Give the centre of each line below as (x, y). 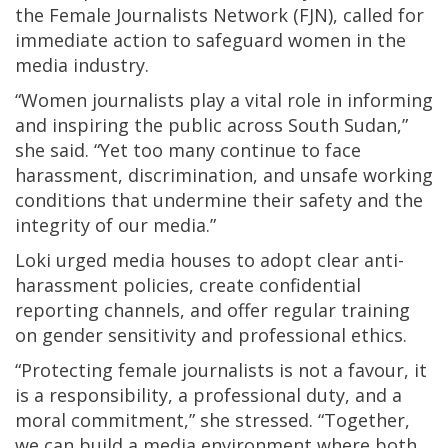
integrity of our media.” (115, 225)
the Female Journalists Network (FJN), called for (219, 15)
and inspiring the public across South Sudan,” (211, 125)
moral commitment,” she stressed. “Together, (212, 420)
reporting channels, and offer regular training (212, 310)
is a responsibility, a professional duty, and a (208, 395)
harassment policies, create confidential (188, 285)
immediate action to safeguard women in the (210, 40)
